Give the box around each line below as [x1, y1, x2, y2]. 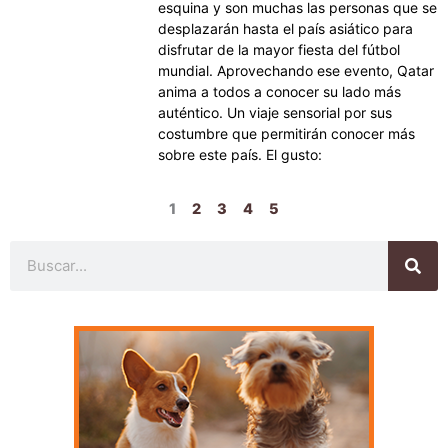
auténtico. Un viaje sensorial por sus [158, 103, 393, 121]
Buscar [9, 241, 55, 260]
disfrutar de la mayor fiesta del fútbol [158, 40, 401, 58]
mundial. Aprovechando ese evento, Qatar [158, 61, 435, 79]
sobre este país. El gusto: [158, 145, 323, 163]
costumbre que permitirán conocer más [158, 124, 416, 142]
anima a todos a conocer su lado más [158, 82, 402, 100]
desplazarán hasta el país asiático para [158, 19, 414, 37]
